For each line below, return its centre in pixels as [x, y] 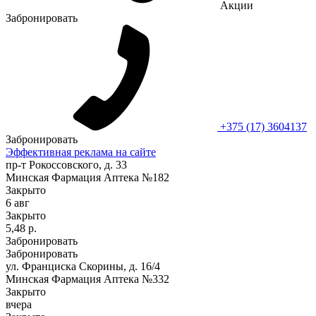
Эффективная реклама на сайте [81, 152]
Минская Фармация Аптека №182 [87, 177]
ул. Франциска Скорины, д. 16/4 [83, 266]
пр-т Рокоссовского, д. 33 [66, 164]
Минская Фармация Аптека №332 [87, 279]
